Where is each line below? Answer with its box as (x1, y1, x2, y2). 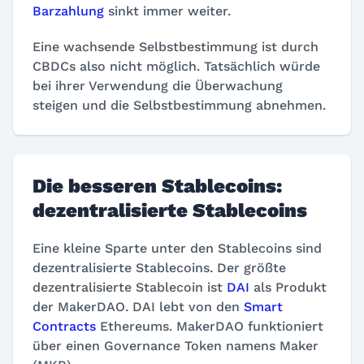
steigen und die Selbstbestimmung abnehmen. (32, 97, 326, 113)
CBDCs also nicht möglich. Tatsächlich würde (32, 58, 320, 74)
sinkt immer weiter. (104, 3, 231, 19)
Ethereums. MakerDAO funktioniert (96, 318, 323, 334)
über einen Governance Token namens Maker (32, 338, 318, 353)
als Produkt (249, 279, 327, 295)
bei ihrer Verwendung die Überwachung (32, 78, 283, 93)
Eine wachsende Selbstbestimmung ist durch (32, 39, 318, 54)
